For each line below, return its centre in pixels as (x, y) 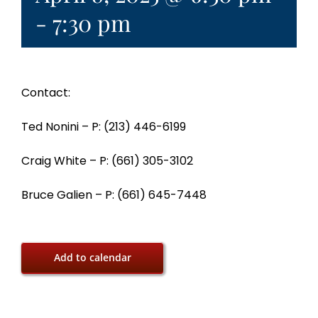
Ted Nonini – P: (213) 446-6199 (104, 127)
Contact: (46, 93)
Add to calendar (92, 258)
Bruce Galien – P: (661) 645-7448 (114, 195)
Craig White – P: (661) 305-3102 (107, 161)
